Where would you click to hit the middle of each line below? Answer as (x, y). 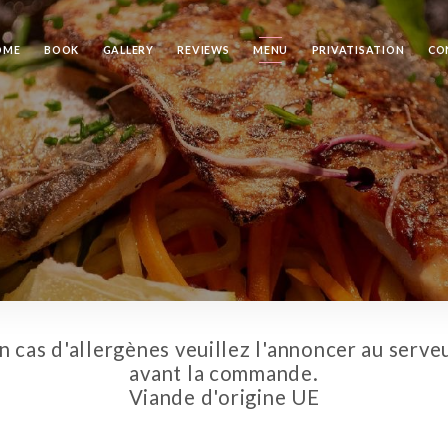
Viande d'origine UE (224, 397)
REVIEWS (203, 49)
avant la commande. (224, 373)
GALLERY (128, 49)
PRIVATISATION (358, 49)
